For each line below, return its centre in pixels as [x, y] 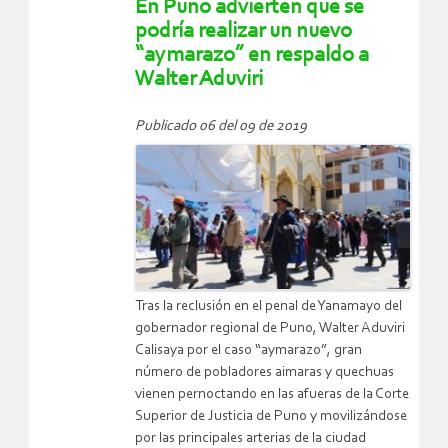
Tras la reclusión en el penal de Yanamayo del [268, 306]
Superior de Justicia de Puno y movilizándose [271, 416]
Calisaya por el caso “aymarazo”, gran [248, 350]
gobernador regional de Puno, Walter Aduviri [270, 328]
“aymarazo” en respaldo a [252, 56]
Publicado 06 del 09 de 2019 [221, 127]
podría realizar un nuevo [243, 32]
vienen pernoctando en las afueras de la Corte [272, 394]
